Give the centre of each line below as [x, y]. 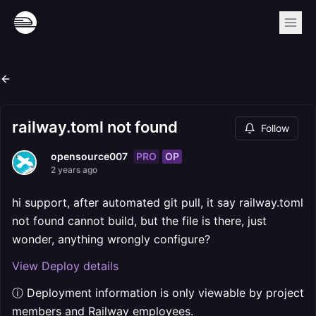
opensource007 [89, 156]
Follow [275, 128]
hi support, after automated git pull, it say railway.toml [158, 202]
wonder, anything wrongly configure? [111, 239]
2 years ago [74, 170]
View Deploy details [65, 266]
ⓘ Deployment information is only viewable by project [158, 293]
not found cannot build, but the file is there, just [139, 221]
